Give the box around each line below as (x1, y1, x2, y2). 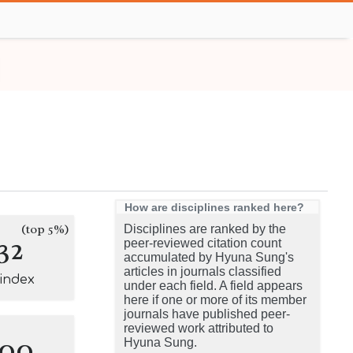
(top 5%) (21, 221, 69, 237)
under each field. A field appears (124, 279, 303, 292)
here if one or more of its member (124, 293, 307, 307)
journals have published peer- (124, 307, 290, 321)
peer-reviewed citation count (124, 236, 281, 250)
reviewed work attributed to (124, 321, 273, 335)
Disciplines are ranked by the (124, 222, 286, 236)
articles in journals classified (124, 265, 281, 278)
